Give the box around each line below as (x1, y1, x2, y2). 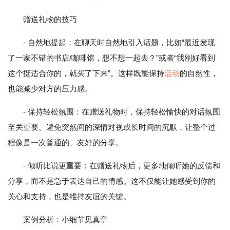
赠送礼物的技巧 (23, 15, 77, 24)
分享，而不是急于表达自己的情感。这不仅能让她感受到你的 (8, 177, 216, 186)
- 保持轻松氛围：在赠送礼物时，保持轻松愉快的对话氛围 (23, 107, 220, 117)
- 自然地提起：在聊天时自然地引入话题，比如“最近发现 (23, 38, 215, 47)
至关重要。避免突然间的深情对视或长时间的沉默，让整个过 (8, 123, 216, 132)
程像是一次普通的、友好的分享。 (8, 138, 123, 147)
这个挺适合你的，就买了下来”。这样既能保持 (8, 69, 164, 78)
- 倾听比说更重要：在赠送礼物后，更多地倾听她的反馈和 (23, 161, 220, 170)
